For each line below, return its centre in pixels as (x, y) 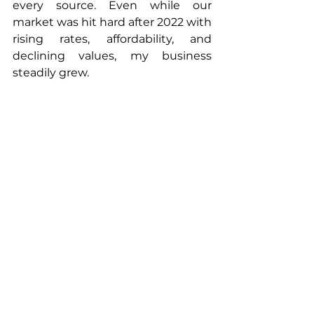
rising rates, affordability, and (112, 39)
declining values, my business (112, 56)
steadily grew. (52, 73)
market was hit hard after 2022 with (112, 22)
